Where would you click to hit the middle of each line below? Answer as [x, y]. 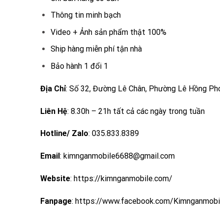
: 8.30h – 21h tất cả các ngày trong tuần [136, 111]
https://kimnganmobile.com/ [123, 179]
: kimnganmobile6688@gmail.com [117, 156]
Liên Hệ [54, 111]
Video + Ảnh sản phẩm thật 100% [108, 32]
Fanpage [56, 201]
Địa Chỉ [53, 88]
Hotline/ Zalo [64, 134]
